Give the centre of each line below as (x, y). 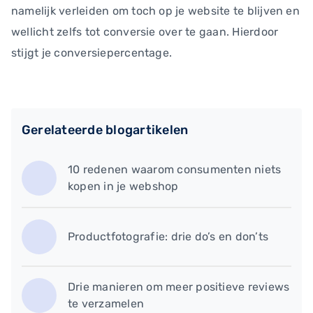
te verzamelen (106, 303)
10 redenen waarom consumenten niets (175, 169)
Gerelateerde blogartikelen (105, 130)
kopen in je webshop (123, 186)
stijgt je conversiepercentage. (92, 53)
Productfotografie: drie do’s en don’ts (168, 236)
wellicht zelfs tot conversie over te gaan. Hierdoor (145, 32)
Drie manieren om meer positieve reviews (179, 286)
